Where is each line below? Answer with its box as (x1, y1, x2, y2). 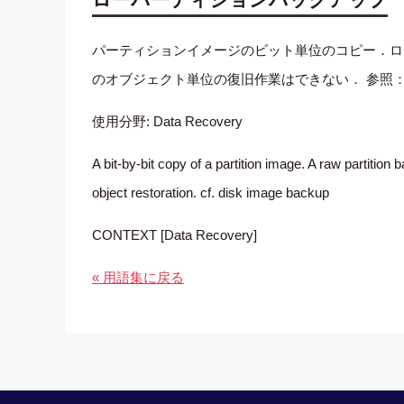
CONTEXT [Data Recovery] (92, 227, 258, 243)
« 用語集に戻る (92, 270, 185, 286)
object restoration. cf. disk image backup (92, 185, 330, 201)
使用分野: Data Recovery (92, 114, 243, 130)
